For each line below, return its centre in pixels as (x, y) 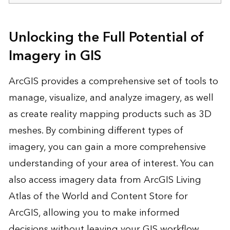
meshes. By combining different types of (96, 130)
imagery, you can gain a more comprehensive (107, 147)
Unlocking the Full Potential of (106, 37)
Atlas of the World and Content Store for (98, 196)
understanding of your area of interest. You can (111, 163)
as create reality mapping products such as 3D (110, 114)
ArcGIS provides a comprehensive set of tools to (113, 81)
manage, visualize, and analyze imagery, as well (111, 98)
